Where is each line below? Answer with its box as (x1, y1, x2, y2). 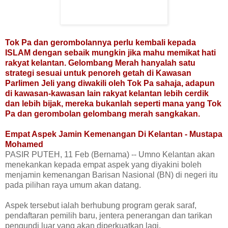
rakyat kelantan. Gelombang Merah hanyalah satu (5, 59, 195, 68)
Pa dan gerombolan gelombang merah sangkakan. (5, 109, 200, 119)
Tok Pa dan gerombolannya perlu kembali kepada (5, 38, 196, 47)
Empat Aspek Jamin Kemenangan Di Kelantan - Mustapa (5, 130, 222, 139)
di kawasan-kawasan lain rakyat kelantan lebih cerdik (5, 89, 209, 98)
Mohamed (5, 140, 43, 149)
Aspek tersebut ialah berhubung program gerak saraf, (5, 201, 196, 210)
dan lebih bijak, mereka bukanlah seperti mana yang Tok (5, 99, 221, 108)
